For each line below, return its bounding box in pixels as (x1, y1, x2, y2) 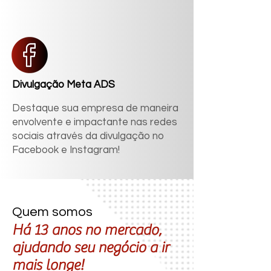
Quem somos (12, 205, 93, 219)
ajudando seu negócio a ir (12, 239, 169, 256)
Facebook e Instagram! (12, 145, 120, 155)
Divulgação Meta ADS (12, 79, 117, 90)
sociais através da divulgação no (12, 131, 164, 142)
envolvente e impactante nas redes (12, 117, 177, 128)
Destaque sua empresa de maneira (12, 103, 178, 114)
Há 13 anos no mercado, (12, 221, 162, 239)
